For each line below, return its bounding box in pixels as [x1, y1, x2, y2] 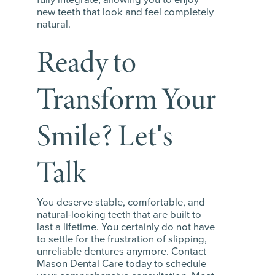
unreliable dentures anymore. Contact [37, 244, 206, 260]
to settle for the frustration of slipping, [37, 231, 207, 247]
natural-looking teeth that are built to [37, 207, 201, 223]
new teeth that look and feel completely [37, 4, 214, 20]
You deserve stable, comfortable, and [37, 195, 205, 211]
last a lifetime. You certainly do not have [37, 219, 215, 235]
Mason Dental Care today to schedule [37, 256, 206, 272]
